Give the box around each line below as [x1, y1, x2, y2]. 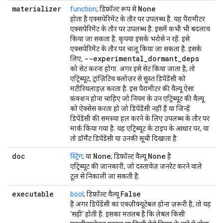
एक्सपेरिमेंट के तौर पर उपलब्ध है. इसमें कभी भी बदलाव [70, 25, 210, 33]
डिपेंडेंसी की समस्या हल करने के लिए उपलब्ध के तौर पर [70, 114, 210, 122]
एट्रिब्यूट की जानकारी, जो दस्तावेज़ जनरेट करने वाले [70, 162, 202, 170]
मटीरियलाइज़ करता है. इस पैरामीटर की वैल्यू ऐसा [70, 85, 194, 93]
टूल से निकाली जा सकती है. [70, 172, 140, 180]
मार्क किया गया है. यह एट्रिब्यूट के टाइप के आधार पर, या [70, 124, 209, 132]
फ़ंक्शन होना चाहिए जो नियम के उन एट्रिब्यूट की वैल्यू [70, 95, 204, 103]
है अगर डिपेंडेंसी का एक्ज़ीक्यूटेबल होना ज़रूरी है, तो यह [70, 200, 211, 208]
